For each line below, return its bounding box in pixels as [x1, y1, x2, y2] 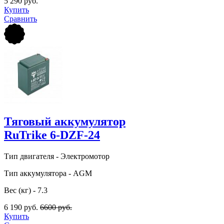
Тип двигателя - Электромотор [4, 152, 109, 161]
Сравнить [4, 14, 37, 23]
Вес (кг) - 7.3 [4, 186, 47, 195]
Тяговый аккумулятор [4, 115, 125, 128]
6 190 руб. [4, 203, 40, 212]
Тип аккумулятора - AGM [4, 169, 92, 178]
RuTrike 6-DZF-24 [4, 128, 100, 142]
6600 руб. [40, 203, 72, 212]
